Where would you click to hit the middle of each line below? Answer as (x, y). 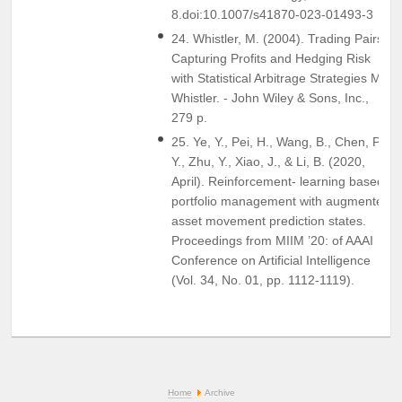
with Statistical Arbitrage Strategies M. (278, 78)
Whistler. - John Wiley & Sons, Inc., (270, 97)
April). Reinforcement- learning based (278, 181)
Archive (218, 392)
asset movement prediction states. (269, 220)
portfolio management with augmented (281, 201)
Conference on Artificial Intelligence (271, 260)
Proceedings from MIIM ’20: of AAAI (272, 240)
